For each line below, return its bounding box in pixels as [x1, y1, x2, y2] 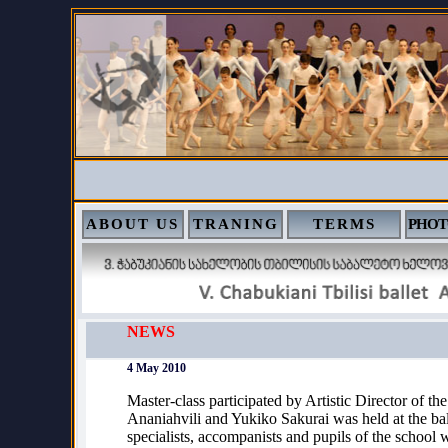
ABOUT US [86, 216, 180, 232]
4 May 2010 [127, 361, 186, 375]
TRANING [192, 216, 279, 232]
